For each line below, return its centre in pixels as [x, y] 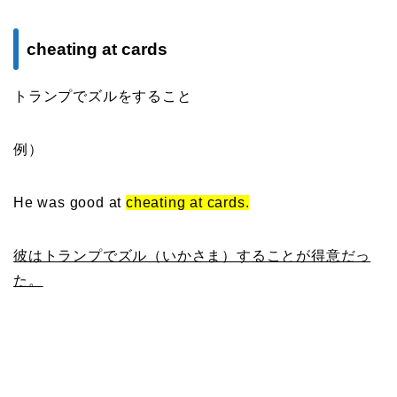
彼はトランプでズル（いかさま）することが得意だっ [192, 255]
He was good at [70, 202]
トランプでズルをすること [103, 96]
